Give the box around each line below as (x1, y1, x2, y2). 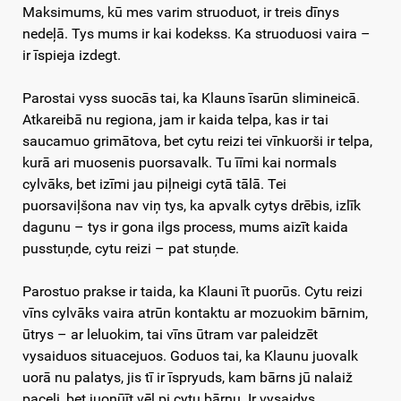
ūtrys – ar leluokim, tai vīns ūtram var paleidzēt (22, 326, 318, 344)
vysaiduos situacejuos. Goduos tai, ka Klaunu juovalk (22, 347, 358, 365)
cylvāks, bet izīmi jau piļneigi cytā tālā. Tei (22, 175, 286, 193)
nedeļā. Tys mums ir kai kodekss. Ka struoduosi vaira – (22, 25, 371, 43)
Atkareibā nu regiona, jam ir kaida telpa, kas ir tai (22, 111, 328, 129)
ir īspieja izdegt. (22, 47, 121, 64)
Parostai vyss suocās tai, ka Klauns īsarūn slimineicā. (22, 90, 360, 107)
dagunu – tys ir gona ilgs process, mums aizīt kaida (22, 218, 348, 236)
